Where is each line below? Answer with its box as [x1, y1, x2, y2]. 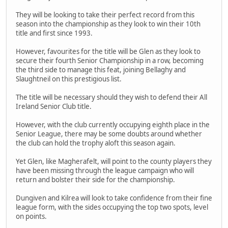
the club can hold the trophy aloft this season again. [16, 138, 176, 148]
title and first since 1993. [16, 28, 93, 38]
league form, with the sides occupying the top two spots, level [16, 202, 208, 212]
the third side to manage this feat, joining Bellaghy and [16, 65, 186, 74]
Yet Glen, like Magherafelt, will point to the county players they [16, 156, 212, 166]
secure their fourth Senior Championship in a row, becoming [16, 55, 204, 65]
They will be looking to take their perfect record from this [16, 10, 194, 19]
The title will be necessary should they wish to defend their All [16, 92, 207, 102]
